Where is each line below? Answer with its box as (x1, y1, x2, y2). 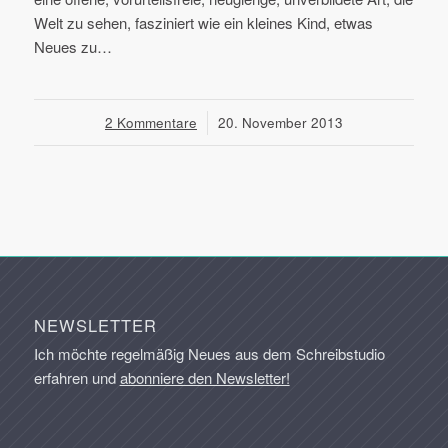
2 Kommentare (104, 113, 197, 132)
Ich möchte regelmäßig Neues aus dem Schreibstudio (33, 343, 385, 365)
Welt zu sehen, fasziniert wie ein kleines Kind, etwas (33, 12, 373, 33)
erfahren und (33, 367, 120, 389)
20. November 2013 (217, 113, 343, 132)
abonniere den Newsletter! (119, 367, 290, 389)
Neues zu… (33, 36, 112, 57)
